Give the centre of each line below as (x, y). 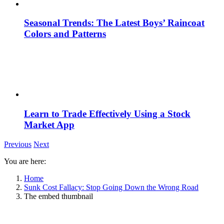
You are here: (25, 161)
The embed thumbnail (58, 196)
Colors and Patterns (65, 34)
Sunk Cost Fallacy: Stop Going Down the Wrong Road (111, 187)
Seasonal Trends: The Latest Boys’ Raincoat (114, 23)
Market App (49, 124)
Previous (18, 144)
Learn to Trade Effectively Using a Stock (107, 113)
